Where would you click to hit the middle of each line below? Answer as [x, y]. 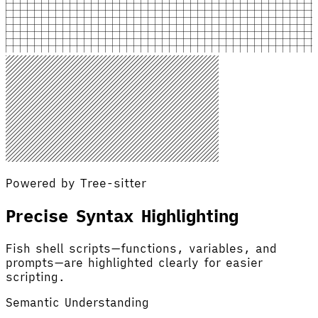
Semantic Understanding [77, 302]
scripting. [35, 276]
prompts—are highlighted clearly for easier [134, 262]
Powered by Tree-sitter [76, 183]
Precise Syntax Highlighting [122, 215]
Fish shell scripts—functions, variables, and [141, 248]
